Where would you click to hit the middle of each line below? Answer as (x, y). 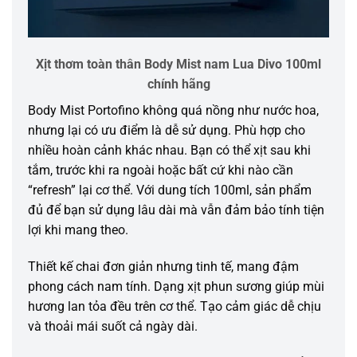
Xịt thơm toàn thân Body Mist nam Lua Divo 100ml (178, 65)
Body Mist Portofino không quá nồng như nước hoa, (173, 111)
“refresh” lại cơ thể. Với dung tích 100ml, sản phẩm (170, 190)
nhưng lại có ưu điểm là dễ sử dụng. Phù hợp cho (167, 131)
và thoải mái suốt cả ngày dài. (113, 327)
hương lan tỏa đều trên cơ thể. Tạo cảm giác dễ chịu (175, 307)
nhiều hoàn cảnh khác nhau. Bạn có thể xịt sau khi (169, 151)
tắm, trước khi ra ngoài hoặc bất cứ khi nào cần (161, 171)
